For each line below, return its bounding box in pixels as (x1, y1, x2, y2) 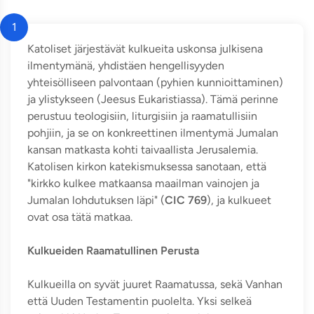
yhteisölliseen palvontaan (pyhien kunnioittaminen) (27, 76, 283, 89)
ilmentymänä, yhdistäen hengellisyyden (27, 59, 224, 72)
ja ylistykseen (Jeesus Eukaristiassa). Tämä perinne (27, 93, 278, 106)
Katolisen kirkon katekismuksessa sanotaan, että (27, 160, 266, 173)
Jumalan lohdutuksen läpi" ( (27, 193, 165, 207)
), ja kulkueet (207, 193, 271, 207)
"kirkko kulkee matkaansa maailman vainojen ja (27, 177, 259, 190)
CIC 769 (165, 193, 207, 207)
